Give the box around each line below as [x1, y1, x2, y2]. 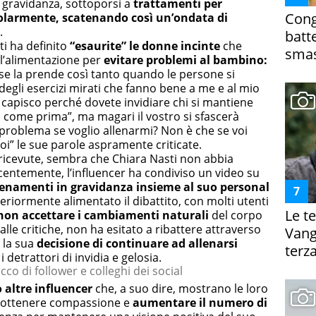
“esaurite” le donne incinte [67, 38, 220, 54]
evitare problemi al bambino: [104, 52, 267, 68]
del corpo [209, 207, 262, 224]
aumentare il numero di [133, 295, 267, 311]
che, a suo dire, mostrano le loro [92, 281, 268, 297]
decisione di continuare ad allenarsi [37, 236, 238, 252]
